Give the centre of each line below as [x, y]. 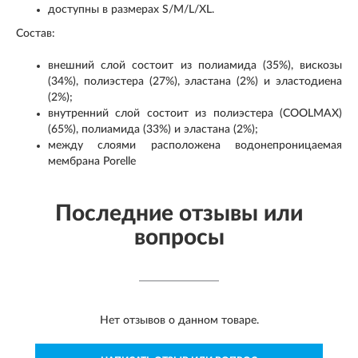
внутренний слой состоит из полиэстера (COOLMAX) [195, 113]
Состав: [36, 33]
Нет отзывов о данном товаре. [179, 320]
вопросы [179, 237]
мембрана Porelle [92, 161]
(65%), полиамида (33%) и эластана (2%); [153, 129]
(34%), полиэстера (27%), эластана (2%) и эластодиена [195, 81]
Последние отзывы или [179, 213]
